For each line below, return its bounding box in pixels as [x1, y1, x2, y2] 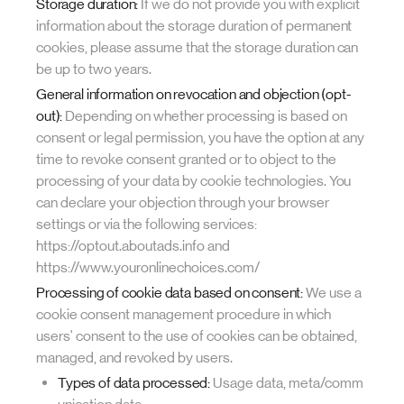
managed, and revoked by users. [36, 349, 233, 366]
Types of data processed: [58, 374, 211, 391]
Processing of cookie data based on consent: [36, 284, 304, 301]
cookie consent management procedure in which [36, 306, 331, 323]
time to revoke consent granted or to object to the [36, 151, 336, 168]
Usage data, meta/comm [210, 374, 364, 391]
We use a [303, 284, 363, 301]
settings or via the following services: [36, 216, 257, 233]
